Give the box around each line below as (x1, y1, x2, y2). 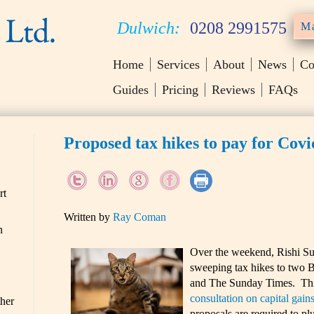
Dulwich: (116, 18, 180, 37)
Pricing (161, 83, 198, 97)
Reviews (211, 83, 255, 97)
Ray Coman (112, 210, 166, 223)
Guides (112, 83, 149, 97)
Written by (63, 210, 113, 223)
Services (156, 57, 200, 71)
